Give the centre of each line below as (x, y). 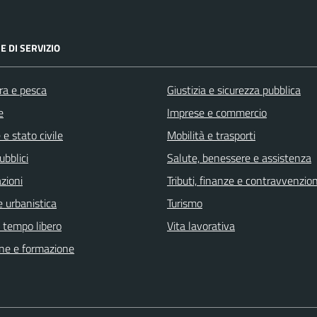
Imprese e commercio (217, 112)
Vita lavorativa (201, 225)
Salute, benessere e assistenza (239, 157)
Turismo (185, 203)
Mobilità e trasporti (211, 135)
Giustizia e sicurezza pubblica (234, 90)
